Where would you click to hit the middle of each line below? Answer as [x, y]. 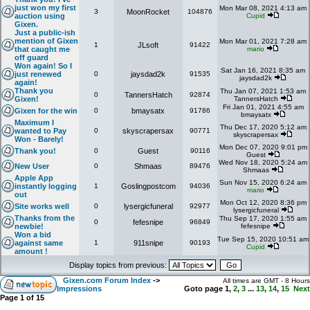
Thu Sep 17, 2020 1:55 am [263, 218]
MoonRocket [148, 12]
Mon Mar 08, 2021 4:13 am [263, 8]
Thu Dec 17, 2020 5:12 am [263, 127]
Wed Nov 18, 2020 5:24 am [263, 162]
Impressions [79, 289]
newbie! [29, 226]
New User [32, 166]
